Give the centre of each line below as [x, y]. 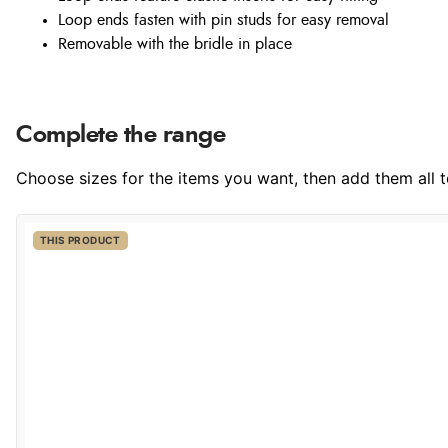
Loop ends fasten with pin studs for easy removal [223, 20]
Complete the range [121, 135]
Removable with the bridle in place [175, 44]
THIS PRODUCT [80, 240]
